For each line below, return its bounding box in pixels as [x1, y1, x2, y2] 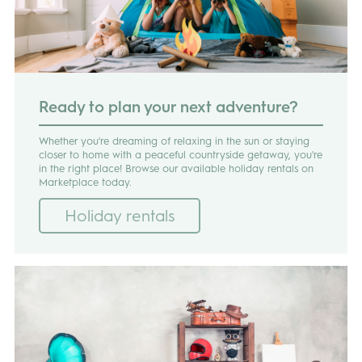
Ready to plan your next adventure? [38, 97, 298, 116]
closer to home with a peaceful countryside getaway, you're [38, 148, 322, 161]
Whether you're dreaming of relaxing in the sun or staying [38, 134, 309, 147]
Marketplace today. [38, 175, 132, 188]
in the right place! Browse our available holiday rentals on [38, 162, 314, 175]
